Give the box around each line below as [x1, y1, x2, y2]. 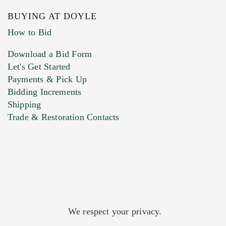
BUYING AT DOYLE [8, 11, 100, 22]
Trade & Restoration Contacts [8, 112, 120, 123]
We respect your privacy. [68, 206, 162, 217]
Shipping [8, 99, 41, 110]
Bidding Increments [8, 87, 82, 97]
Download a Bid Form [8, 49, 92, 60]
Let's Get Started [8, 62, 71, 72]
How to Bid [8, 27, 52, 38]
